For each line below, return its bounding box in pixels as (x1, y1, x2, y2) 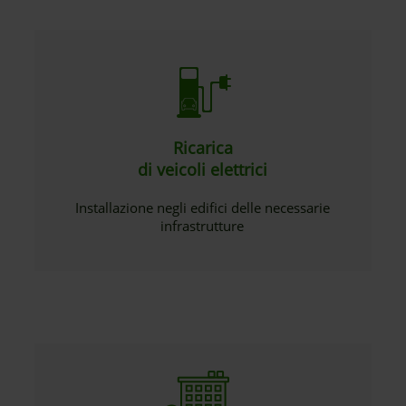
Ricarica (172, 137, 233, 159)
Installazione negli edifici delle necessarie (74, 198, 330, 217)
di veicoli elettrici (138, 159, 268, 180)
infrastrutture (160, 217, 245, 235)
